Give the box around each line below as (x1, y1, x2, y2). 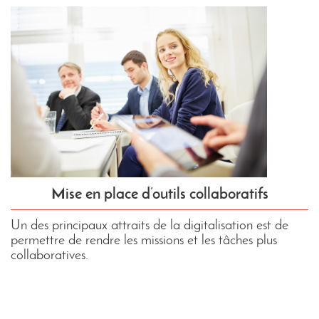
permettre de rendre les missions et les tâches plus (11, 231, 277, 249)
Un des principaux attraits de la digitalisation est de (11, 216, 288, 234)
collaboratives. (11, 246, 88, 263)
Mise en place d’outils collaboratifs (51, 184, 268, 204)
